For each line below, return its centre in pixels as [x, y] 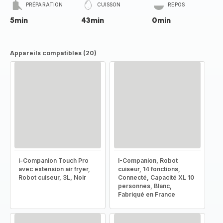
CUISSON [109, 4]
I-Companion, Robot [148, 161]
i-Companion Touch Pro [54, 161]
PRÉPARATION [45, 4]
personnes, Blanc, [145, 186]
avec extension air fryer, [54, 169]
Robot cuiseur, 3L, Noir [52, 177]
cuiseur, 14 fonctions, [149, 169]
